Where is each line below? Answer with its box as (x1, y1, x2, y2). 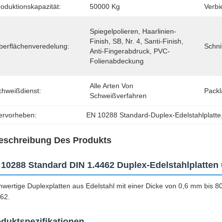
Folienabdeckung (90, 57, 144, 65)
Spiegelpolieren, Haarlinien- (90, 27, 176, 35)
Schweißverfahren (90, 92, 147, 100)
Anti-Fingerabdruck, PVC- (90, 47, 170, 55)
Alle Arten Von (90, 82, 133, 90)
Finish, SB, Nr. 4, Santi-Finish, (90, 37, 183, 45)
